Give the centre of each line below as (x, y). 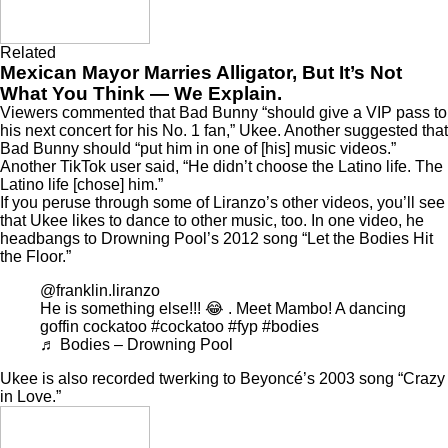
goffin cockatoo (95, 327)
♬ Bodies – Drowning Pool (136, 345)
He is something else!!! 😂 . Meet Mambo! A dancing (223, 309)
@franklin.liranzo (100, 291)
